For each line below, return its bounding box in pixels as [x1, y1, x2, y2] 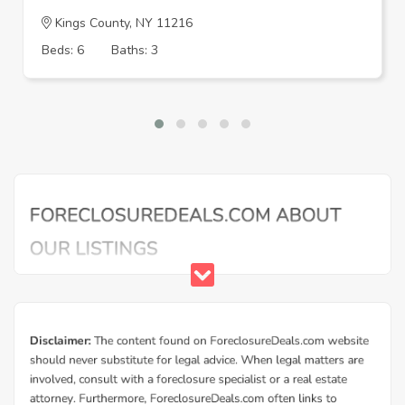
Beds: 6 [42, 42, 84, 59]
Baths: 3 [111, 42, 158, 59]
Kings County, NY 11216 [52, 14, 193, 32]
